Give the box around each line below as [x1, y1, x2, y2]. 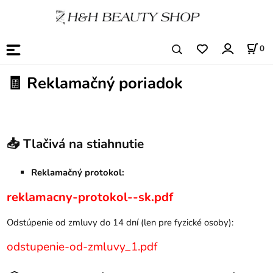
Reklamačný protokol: [31, 166, 125, 179]
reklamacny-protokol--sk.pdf [7, 189, 174, 206]
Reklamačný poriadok [27, 72, 183, 94]
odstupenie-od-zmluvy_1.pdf [7, 239, 158, 255]
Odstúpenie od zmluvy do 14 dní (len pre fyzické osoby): [7, 216, 234, 229]
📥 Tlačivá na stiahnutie [7, 135, 144, 152]
